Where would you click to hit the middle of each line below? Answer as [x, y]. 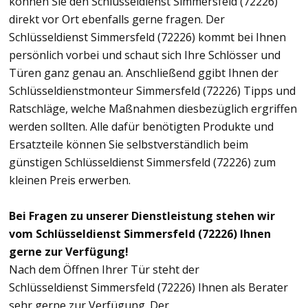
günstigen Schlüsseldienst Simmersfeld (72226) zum [142, 162]
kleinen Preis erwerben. [70, 180]
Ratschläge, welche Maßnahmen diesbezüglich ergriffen [153, 108]
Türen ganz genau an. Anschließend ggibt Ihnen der [144, 73]
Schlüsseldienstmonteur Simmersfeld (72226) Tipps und [152, 90]
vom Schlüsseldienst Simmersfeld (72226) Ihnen [140, 233]
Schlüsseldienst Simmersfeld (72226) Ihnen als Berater [148, 287]
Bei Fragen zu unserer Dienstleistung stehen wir [142, 216]
